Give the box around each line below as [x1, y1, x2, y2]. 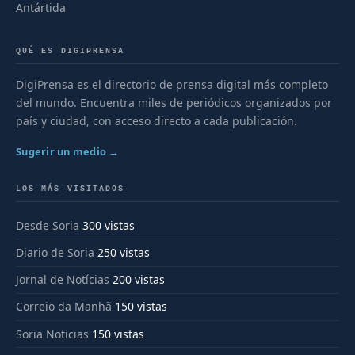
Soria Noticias [16, 326, 89, 342]
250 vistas [97, 244, 150, 260]
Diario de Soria [16, 244, 94, 260]
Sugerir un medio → [16, 143, 120, 158]
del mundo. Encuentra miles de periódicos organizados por [16, 94, 332, 110]
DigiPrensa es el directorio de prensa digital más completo [16, 76, 328, 92]
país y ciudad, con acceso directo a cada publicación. [16, 113, 297, 128]
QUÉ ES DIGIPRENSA [16, 45, 125, 55]
